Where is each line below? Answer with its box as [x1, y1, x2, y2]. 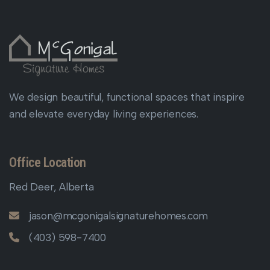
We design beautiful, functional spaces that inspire [9, 90, 245, 103]
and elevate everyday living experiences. [9, 107, 198, 120]
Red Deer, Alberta [9, 180, 94, 193]
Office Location [9, 154, 86, 170]
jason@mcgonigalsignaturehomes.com [28, 209, 209, 222]
